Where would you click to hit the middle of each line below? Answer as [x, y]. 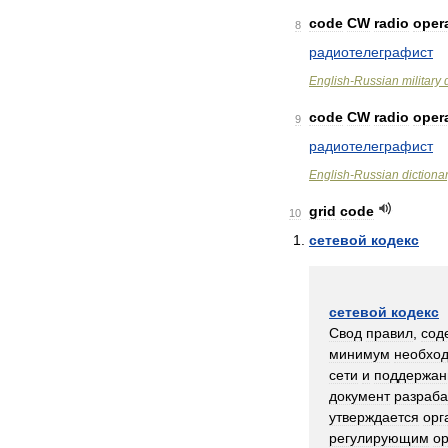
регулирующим [379, 438]
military [421, 81]
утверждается [374, 417]
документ [359, 396]
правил [389, 333]
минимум [359, 354]
